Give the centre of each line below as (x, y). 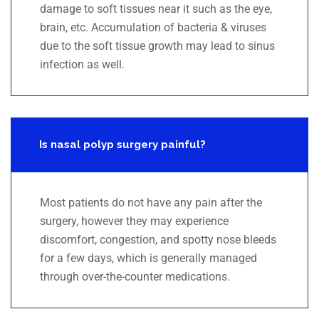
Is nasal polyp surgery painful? (122, 145)
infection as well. (82, 65)
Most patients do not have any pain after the (151, 203)
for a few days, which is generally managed (148, 258)
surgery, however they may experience (134, 221)
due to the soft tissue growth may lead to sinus (157, 46)
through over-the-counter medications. (135, 277)
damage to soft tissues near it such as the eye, (156, 9)
